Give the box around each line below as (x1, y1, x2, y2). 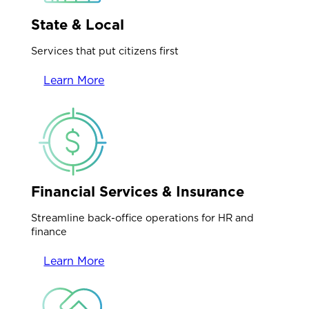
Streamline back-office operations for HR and (31, 211, 255, 223)
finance (31, 225, 68, 237)
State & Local (31, 16, 125, 34)
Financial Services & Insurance (31, 183, 245, 201)
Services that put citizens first (31, 44, 179, 57)
